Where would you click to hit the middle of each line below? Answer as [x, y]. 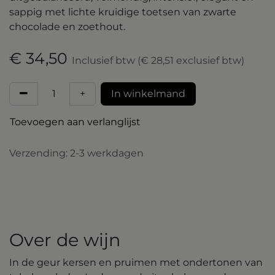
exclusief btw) [209, 60]
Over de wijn [65, 239]
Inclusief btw [105, 60]
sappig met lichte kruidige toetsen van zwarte [123, 12]
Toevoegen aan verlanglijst [75, 122]
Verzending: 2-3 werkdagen [76, 153]
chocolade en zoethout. [67, 26]
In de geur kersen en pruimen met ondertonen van [136, 262]
